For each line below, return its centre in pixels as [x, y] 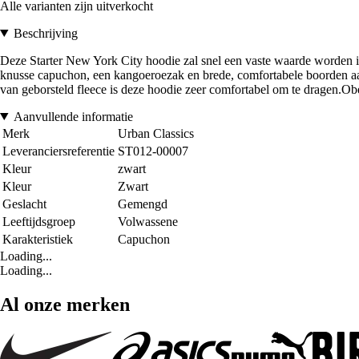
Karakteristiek [38, 239]
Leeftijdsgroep [39, 221]
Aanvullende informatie [73, 116]
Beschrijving [45, 33]
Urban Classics [156, 133]
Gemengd [143, 204]
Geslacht [24, 204]
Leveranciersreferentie [58, 151]
